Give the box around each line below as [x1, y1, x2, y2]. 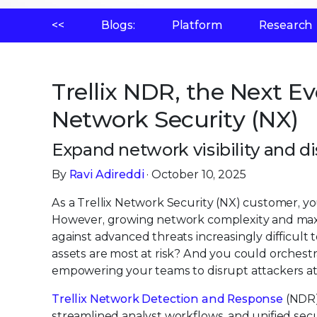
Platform [171, 18, 223, 32]
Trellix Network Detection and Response [52, 292, 283, 306]
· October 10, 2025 [144, 168, 246, 181]
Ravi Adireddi [69, 168, 144, 181]
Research [259, 18, 313, 32]
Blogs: [100, 18, 135, 32]
